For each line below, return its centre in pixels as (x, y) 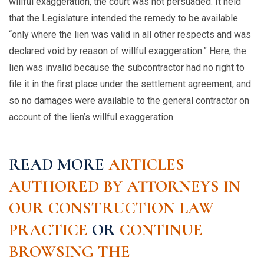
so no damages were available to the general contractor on (129, 101)
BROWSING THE (70, 252)
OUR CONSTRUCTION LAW (111, 208)
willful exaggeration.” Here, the (183, 51)
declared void (38, 51)
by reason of (93, 51)
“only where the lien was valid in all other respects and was (130, 35)
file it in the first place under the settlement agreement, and (130, 84)
